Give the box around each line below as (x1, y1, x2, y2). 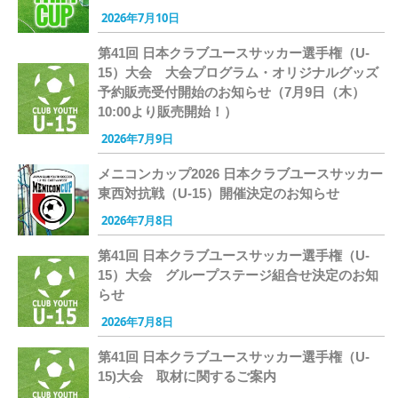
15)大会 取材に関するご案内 (98, 368, 276, 384)
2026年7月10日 (101, 9, 179, 26)
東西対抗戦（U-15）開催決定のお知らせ (98, 185, 339, 201)
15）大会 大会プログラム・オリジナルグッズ (98, 64, 378, 80)
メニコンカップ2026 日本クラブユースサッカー (98, 165, 383, 181)
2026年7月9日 (101, 130, 173, 147)
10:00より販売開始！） (98, 103, 237, 119)
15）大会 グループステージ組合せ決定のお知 (98, 267, 378, 283)
